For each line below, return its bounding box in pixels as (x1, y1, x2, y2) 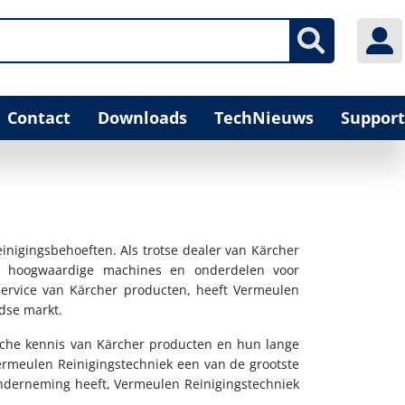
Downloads (98, 107, 187, 128)
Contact (7, 107, 71, 128)
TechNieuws (214, 107, 314, 128)
